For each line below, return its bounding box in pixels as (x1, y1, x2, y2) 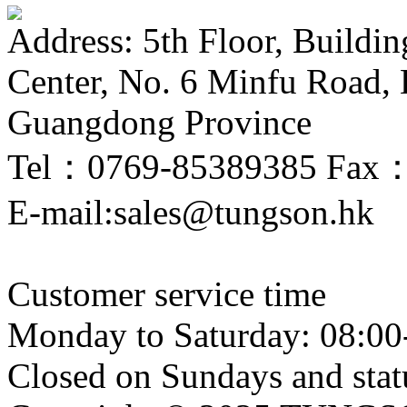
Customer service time (7, 273, 326, 313)
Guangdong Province (7, 102, 312, 142)
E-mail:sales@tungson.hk (7, 192, 374, 232)
